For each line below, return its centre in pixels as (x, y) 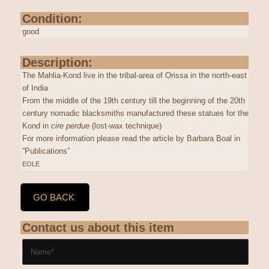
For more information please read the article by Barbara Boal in (131, 138)
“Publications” (46, 151)
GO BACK (53, 197)
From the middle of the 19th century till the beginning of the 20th (133, 100)
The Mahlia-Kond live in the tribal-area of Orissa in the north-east (134, 75)
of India (35, 88)
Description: (57, 62)
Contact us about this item (98, 227)
